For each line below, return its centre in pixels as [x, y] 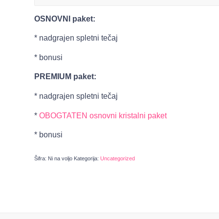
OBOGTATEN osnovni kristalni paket [104, 115]
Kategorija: [87, 158]
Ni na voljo [60, 158]
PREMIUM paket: [66, 77]
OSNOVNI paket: [66, 19]
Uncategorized [118, 158]
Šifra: [41, 158]
